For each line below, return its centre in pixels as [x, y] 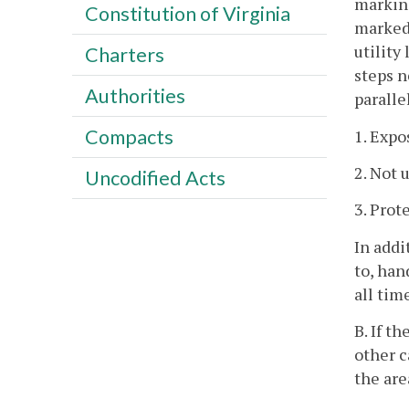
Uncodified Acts [155, 178]
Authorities [135, 95]
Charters [124, 54]
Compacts [129, 136]
